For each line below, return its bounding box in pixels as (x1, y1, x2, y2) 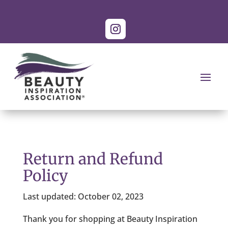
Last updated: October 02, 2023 (22, 191, 144, 202)
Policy (22, 166, 68, 185)
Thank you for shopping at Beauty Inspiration (22, 213, 197, 224)
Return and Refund (22, 149, 163, 168)
